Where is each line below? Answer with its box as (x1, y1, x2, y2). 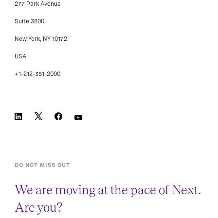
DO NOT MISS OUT (15, 161, 70, 168)
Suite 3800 (15, 18, 44, 25)
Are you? (15, 200, 62, 215)
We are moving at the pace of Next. (15, 183, 201, 197)
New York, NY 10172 (15, 35, 67, 42)
